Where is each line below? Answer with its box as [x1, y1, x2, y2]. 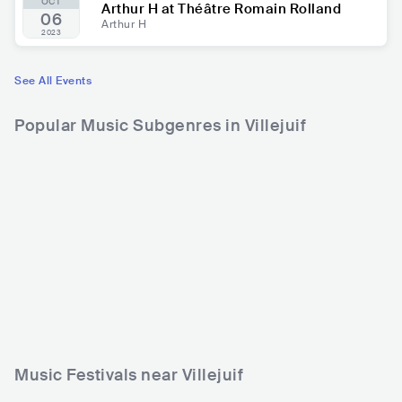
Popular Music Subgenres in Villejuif [14, 115, 306, 136]
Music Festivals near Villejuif [14, 364, 243, 386]
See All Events [14, 74, 92, 88]
